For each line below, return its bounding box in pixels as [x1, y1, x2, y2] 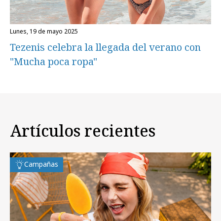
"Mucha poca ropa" [10, 55, 97, 68]
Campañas [24, 159, 58, 169]
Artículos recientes [10, 119, 155, 141]
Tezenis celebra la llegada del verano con [10, 40, 201, 54]
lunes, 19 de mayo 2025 [13, 27, 78, 36]
